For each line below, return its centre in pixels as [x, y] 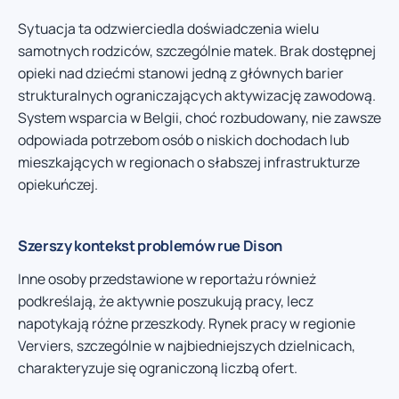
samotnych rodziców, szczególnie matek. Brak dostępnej [197, 51]
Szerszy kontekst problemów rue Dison [151, 246]
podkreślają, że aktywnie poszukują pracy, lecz [166, 301]
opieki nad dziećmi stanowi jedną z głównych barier [181, 73]
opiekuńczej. [58, 185]
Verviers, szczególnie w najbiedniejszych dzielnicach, [187, 346]
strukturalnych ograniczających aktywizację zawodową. [197, 96]
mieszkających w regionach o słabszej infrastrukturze [189, 163]
